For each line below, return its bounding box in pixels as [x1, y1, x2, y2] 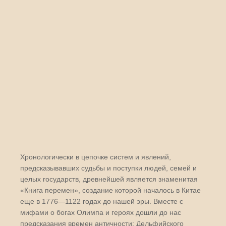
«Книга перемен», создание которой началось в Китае [20, 186, 201, 194]
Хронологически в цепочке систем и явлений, [20, 153, 171, 161]
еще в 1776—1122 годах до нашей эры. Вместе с [20, 197, 183, 205]
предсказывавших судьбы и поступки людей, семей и [20, 164, 197, 172]
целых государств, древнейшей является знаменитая [20, 175, 198, 183]
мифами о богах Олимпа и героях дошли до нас [20, 208, 181, 216]
